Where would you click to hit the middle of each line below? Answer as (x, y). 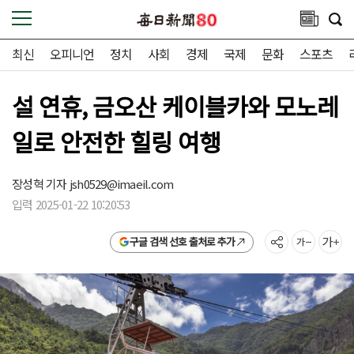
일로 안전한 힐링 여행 (117, 141)
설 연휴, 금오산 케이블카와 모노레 (175, 106)
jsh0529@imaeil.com (121, 184)
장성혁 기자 (41, 184)
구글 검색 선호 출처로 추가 (182, 241)
